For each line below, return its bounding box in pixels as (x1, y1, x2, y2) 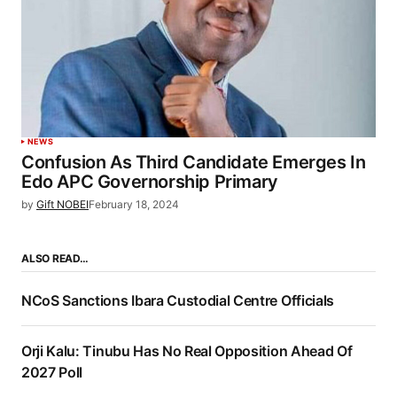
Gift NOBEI (36, 198, 89, 212)
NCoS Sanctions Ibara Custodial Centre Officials (21, 292, 334, 310)
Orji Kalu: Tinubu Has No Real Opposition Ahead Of (21, 342, 353, 361)
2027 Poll (21, 363, 83, 382)
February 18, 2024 (89, 198, 179, 212)
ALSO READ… (21, 252, 89, 266)
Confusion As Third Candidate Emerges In (21, 152, 366, 174)
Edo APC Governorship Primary (21, 171, 278, 193)
